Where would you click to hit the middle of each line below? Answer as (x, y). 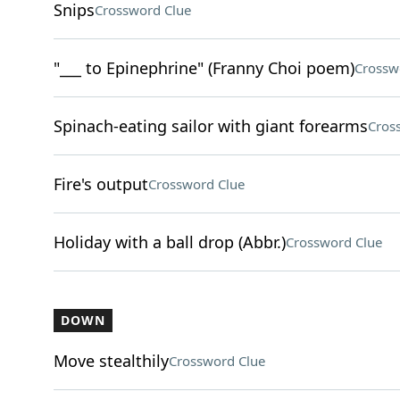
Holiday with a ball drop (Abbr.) (169, 242)
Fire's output (100, 184)
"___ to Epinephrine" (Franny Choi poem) (204, 68)
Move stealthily (111, 361)
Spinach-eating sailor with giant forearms (210, 126)
